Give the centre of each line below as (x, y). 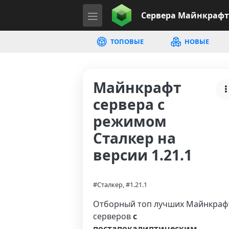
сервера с (129, 104)
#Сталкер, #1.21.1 (120, 185)
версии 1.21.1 (143, 155)
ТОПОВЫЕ (126, 41)
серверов (113, 216)
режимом (130, 121)
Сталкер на (134, 138)
